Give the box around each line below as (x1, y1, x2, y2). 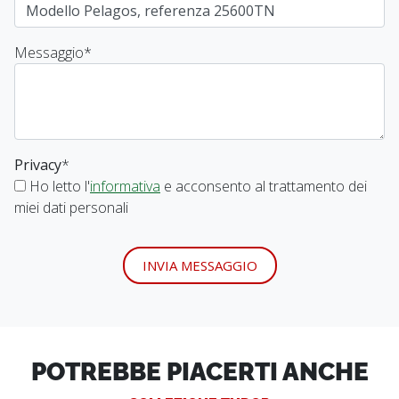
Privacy (14, 154, 61, 175)
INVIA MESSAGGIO (142, 256, 257, 274)
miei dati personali (14, 197, 128, 217)
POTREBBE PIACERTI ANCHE (30, 352, 369, 387)
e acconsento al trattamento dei (160, 175, 367, 196)
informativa (90, 175, 160, 196)
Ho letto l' (26, 175, 90, 196)
